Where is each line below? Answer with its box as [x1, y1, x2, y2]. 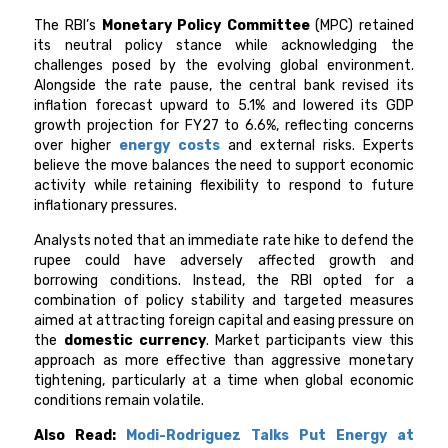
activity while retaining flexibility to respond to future [34, 177, 414, 195]
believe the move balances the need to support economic [34, 157, 414, 175]
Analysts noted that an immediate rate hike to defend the [34, 232, 414, 250]
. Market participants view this [205, 332, 414, 350]
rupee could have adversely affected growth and [34, 252, 414, 270]
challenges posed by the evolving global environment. [34, 57, 414, 75]
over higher [34, 137, 120, 155]
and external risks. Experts [220, 137, 414, 155]
